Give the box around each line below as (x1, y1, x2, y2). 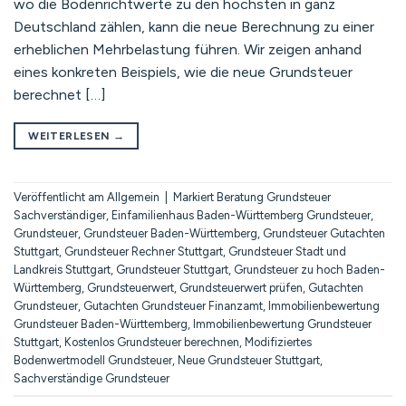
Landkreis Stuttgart (14, 262, 111, 276)
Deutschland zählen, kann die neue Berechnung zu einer (14, 17, 374, 35)
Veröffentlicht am (14, 189, 107, 204)
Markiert (173, 189, 217, 204)
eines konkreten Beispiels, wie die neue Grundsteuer (14, 63, 353, 81)
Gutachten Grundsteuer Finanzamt (83, 298, 263, 313)
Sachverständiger (14, 208, 106, 222)
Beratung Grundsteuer (217, 189, 331, 204)
